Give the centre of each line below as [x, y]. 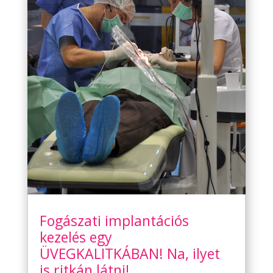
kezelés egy [76, 237]
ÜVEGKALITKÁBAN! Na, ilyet [129, 253]
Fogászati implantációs [114, 220]
